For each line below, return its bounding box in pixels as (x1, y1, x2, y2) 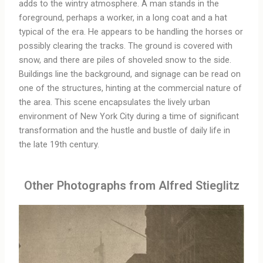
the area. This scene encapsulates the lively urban (19, 96, 211, 107)
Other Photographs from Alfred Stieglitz (23, 178, 240, 193)
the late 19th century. (19, 139, 100, 150)
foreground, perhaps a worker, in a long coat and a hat (19, 12, 228, 23)
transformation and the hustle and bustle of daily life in (19, 124, 231, 136)
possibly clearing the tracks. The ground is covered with (19, 40, 233, 51)
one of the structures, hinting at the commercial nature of (19, 82, 242, 93)
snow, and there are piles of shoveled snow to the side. (19, 54, 232, 65)
